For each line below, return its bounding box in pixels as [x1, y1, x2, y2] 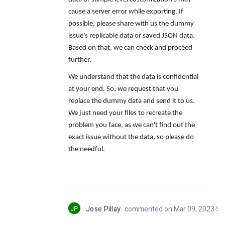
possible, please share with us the [68, 20, 169, 28]
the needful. [68, 146, 105, 154]
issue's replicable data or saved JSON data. [68, 32, 195, 40]
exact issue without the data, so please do [68, 134, 194, 142]
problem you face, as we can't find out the [68, 122, 195, 130]
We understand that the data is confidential [68, 73, 198, 81]
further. [68, 56, 91, 64]
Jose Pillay [86, 203, 121, 214]
